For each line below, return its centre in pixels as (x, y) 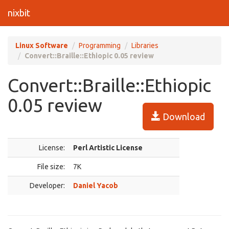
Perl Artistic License (108, 148)
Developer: (47, 186)
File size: (51, 167)
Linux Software (42, 45)
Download (183, 117)
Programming (100, 45)
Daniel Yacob (96, 186)
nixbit (19, 13)
